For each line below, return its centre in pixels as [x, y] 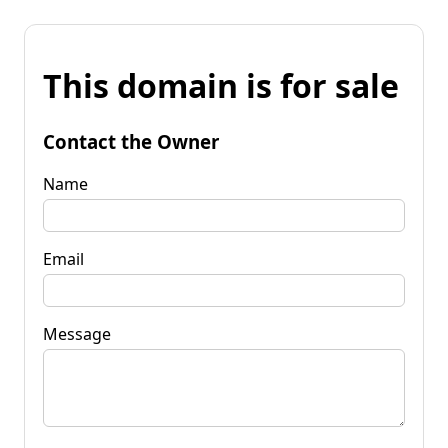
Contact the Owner [131, 141]
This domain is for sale [221, 86]
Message [77, 333]
